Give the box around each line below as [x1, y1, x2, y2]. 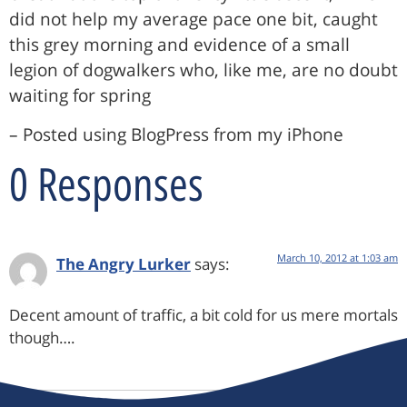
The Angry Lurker [56, 253, 191, 274]
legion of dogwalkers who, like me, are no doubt [9, 58, 398, 83]
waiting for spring [9, 84, 151, 108]
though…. [9, 327, 75, 349]
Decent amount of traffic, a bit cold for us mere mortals [9, 304, 398, 326]
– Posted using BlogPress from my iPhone [9, 122, 343, 146]
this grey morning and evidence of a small [9, 33, 350, 57]
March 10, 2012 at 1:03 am [277, 250, 398, 264]
